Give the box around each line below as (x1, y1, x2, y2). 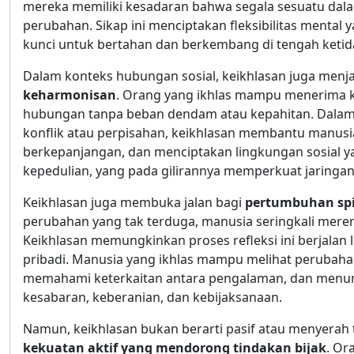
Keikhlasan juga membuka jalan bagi (23, 194, 245, 212)
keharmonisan (23, 86, 116, 104)
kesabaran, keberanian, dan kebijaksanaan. (23, 288, 282, 307)
